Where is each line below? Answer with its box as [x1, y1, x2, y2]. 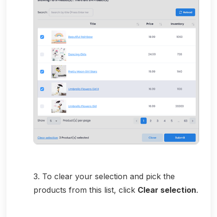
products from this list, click [33, 185, 138, 195]
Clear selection [138, 185, 196, 195]
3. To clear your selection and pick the [33, 171, 175, 181]
